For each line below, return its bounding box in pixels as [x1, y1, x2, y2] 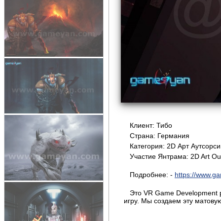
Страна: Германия [130, 132, 189, 140]
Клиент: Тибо [130, 121, 172, 130]
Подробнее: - [130, 171, 175, 179]
